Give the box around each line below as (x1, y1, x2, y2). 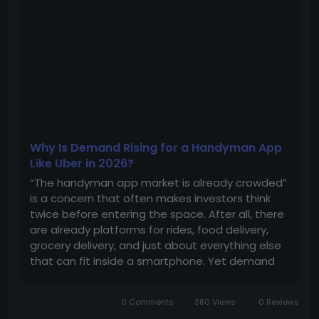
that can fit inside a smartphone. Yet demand (30, 253, 275, 268)
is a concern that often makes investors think (30, 191, 271, 206)
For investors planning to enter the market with (30, 285, 279, 300)
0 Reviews (258, 296, 299, 308)
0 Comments (118, 296, 176, 308)
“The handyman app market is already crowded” (30, 175, 287, 190)
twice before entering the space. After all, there (30, 206, 284, 221)
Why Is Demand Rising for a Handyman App (30, 140, 282, 156)
